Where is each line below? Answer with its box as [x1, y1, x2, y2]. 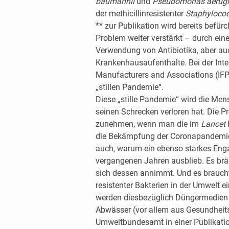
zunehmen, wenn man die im [95, 119, 201, 129]
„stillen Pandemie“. [95, 82, 164, 92]
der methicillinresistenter [95, 8, 186, 18]
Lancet [200, 119, 225, 129]
